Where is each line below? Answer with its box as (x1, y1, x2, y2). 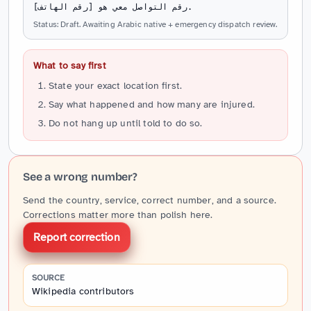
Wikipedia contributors (32, 285, 135, 297)
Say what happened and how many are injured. (49, 99, 255, 110)
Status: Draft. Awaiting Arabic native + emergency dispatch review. (33, 19, 278, 29)
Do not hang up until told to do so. (49, 117, 203, 129)
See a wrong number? (23, 170, 137, 183)
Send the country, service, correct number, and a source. (23, 194, 276, 206)
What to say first (33, 60, 106, 72)
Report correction (33, 230, 120, 244)
